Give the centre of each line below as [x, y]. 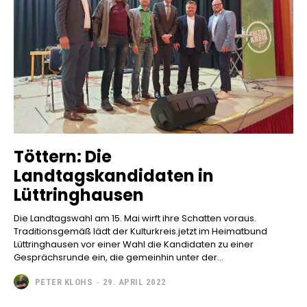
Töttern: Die [63, 157]
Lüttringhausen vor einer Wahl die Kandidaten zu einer [134, 245]
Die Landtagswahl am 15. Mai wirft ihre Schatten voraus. [135, 219]
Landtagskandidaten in [114, 176]
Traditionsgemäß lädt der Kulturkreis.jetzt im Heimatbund [140, 232]
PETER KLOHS [63, 282]
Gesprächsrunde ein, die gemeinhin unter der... [119, 258]
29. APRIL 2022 [134, 282]
